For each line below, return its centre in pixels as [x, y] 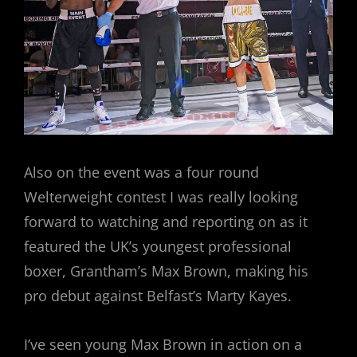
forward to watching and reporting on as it [166, 221]
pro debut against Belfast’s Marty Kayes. [158, 295]
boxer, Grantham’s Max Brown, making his [166, 271]
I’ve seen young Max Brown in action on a [163, 344]
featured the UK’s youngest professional [158, 246]
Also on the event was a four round [141, 172]
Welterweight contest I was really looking [161, 196]
